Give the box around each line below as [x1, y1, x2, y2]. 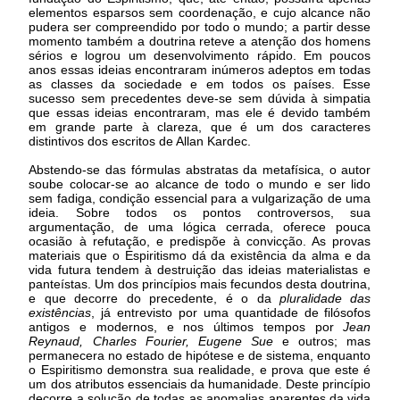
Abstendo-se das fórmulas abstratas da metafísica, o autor [29, 162, 371, 177]
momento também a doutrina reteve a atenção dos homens [29, 33, 371, 48]
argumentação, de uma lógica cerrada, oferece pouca [29, 219, 371, 234]
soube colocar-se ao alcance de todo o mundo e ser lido [29, 176, 371, 191]
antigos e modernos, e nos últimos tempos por [29, 319, 344, 334]
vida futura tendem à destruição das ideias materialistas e [29, 262, 371, 277]
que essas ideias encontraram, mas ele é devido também [29, 104, 371, 120]
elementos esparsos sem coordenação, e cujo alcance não [29, 4, 371, 20]
